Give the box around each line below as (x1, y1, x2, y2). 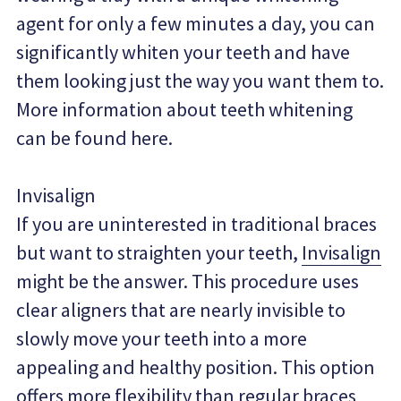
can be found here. (16, 125, 174, 150)
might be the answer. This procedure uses (16, 269, 360, 294)
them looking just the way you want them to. (16, 68, 385, 93)
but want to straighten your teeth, (16, 240, 303, 265)
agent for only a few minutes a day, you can (16, 11, 376, 36)
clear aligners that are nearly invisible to (16, 297, 346, 322)
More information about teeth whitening (16, 97, 354, 122)
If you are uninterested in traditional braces (16, 211, 378, 236)
